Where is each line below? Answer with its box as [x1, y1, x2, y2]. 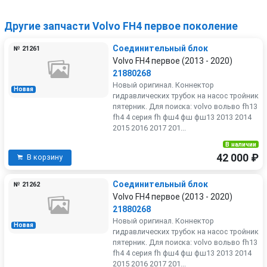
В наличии [225, 140, 256, 148]
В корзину [27, 153, 63, 162]
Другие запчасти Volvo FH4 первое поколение [4, 20, 238, 32]
